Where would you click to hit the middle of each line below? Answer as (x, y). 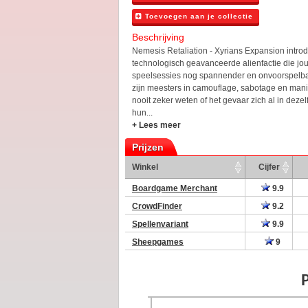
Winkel (145, 167)
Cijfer (269, 167)
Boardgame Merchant (175, 188)
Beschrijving (158, 37)
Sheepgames (158, 242)
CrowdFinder (157, 206)
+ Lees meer (156, 125)
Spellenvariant (160, 224)
